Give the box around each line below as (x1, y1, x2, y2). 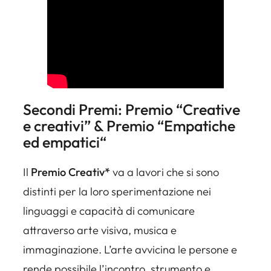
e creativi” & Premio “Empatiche (23, 116, 235, 135)
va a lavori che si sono (113, 165, 219, 179)
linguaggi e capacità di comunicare (23, 203, 195, 218)
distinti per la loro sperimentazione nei (23, 184, 211, 198)
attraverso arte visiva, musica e (23, 223, 177, 237)
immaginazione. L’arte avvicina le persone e (23, 242, 237, 256)
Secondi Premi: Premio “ (23, 100, 183, 119)
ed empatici (23, 132, 100, 152)
